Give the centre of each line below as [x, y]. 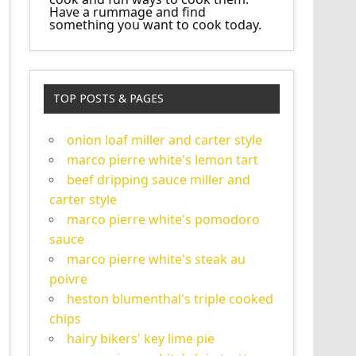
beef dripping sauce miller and [159, 180]
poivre [69, 279]
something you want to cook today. [156, 25]
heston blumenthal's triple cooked [170, 299]
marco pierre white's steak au [157, 259]
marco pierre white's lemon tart [163, 160]
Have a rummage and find [128, 12]
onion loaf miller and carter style [165, 140]
